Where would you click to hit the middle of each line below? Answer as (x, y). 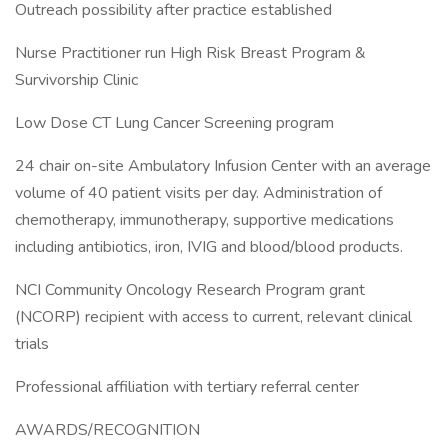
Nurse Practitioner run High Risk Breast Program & (190, 53)
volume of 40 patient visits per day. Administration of (198, 193)
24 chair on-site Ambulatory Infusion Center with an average (223, 166)
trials (32, 344)
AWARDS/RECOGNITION (107, 430)
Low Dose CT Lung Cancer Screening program (174, 123)
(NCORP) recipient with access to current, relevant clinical (213, 317)
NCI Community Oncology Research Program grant (190, 290)
